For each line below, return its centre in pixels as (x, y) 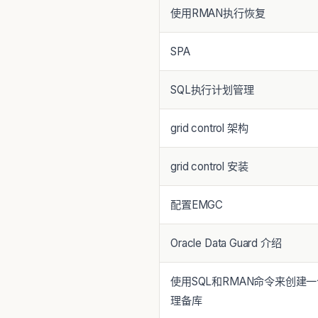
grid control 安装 (209, 166)
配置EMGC (197, 204)
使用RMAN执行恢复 (218, 13)
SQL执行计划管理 (212, 89)
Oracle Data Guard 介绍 (226, 243)
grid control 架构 (209, 128)
